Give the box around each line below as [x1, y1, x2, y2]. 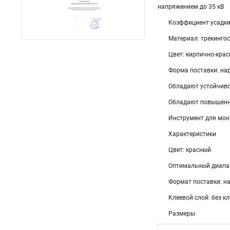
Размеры [168, 210, 195, 217]
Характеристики [168, 130, 216, 138]
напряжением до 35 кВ [158, 3, 224, 10]
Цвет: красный [168, 146, 211, 154]
